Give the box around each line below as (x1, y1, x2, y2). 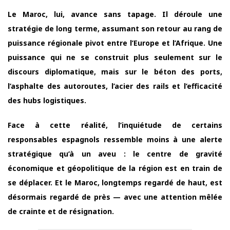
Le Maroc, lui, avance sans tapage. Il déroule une (8, 9, 222, 19)
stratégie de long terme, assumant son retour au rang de (8, 23, 222, 33)
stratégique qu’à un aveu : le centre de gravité (8, 148, 222, 159)
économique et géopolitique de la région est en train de (8, 163, 222, 173)
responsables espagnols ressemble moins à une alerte (8, 134, 222, 144)
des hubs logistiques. (8, 95, 86, 105)
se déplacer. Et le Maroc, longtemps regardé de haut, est (8, 177, 222, 187)
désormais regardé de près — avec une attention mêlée (8, 191, 222, 202)
